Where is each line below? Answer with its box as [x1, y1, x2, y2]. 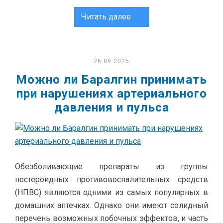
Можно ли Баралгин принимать [16, 73, 207, 87]
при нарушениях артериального [16, 87, 207, 101]
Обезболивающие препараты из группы [15, 162, 208, 171]
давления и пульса [54, 101, 169, 114]
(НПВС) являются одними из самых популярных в [15, 188, 208, 197]
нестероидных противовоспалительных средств [15, 175, 208, 184]
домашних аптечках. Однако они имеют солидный [15, 201, 208, 210]
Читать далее [81, 12, 131, 21]
